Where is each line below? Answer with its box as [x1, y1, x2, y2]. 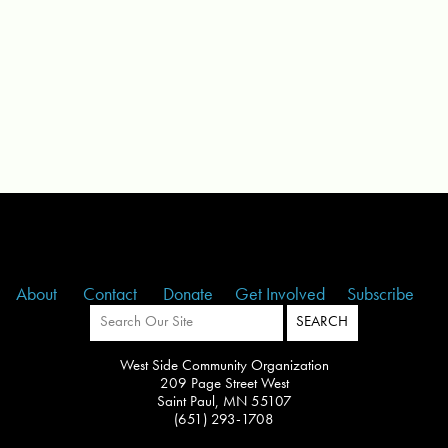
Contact [83, 281, 141, 305]
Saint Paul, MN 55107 [156, 390, 292, 411]
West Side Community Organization [119, 354, 329, 375]
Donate [163, 281, 213, 305]
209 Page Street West [159, 372, 289, 393]
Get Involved [235, 281, 325, 305]
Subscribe [347, 281, 414, 305]
